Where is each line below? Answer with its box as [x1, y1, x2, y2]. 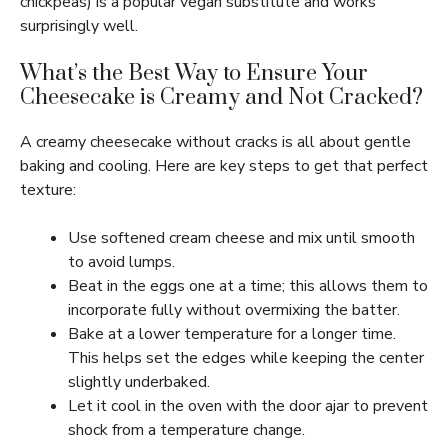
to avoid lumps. [68, 251, 175, 273]
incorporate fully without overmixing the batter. [68, 299, 400, 321]
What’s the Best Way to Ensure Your [20, 60, 368, 87]
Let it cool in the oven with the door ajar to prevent [68, 395, 428, 417]
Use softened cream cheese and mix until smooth [68, 227, 415, 249]
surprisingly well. [20, 15, 138, 37]
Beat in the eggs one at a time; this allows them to [68, 275, 428, 297]
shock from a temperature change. [68, 419, 305, 441]
